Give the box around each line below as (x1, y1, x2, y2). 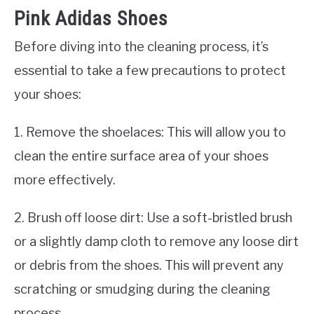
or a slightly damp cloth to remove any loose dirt (14, 233, 299, 249)
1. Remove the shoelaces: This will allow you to (14, 124, 286, 139)
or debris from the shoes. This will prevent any (14, 257, 284, 273)
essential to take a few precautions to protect (14, 62, 286, 78)
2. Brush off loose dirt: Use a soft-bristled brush (14, 210, 292, 225)
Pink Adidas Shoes (14, 6, 168, 30)
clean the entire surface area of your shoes (14, 148, 268, 163)
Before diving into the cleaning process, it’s (14, 39, 268, 54)
